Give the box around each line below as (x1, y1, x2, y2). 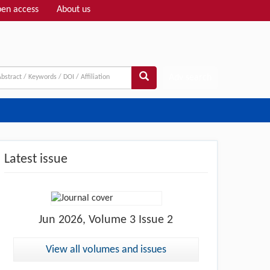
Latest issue (4, 152, 67, 166)
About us (57, 5, 90, 14)
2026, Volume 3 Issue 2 (55, 213, 174, 226)
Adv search (168, 72, 212, 83)
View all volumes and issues (46, 243, 166, 256)
